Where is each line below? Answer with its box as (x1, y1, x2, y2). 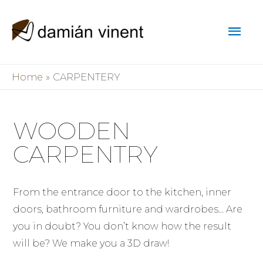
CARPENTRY (13, 139, 159, 168)
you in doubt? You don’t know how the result (13, 220, 232, 232)
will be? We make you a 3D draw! (13, 237, 170, 249)
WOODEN (13, 116, 131, 145)
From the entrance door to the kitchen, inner (13, 186, 232, 198)
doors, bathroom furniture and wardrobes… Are (13, 203, 243, 215)
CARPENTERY (52, 70, 120, 83)
